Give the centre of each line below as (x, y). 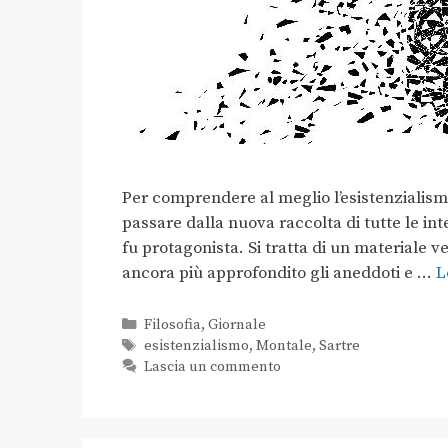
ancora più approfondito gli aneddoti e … (279, 273)
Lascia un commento (212, 367)
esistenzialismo (196, 346)
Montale (283, 346)
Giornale (236, 325)
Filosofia (172, 325)
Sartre (339, 346)
